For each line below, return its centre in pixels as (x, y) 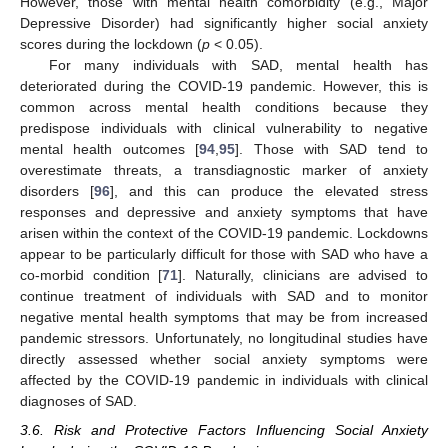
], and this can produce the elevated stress (269, 191)
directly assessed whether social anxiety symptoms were (224, 359)
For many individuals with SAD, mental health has (238, 65)
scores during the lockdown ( (111, 44)
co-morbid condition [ (91, 275)
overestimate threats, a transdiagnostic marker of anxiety (224, 170)
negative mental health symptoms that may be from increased (224, 317)
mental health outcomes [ (110, 149)
